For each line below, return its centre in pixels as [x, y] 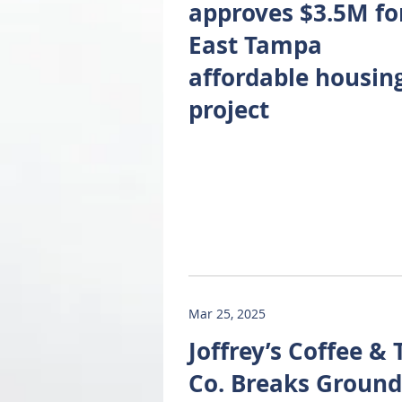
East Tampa [255, 45]
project [229, 109]
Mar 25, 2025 [227, 314]
